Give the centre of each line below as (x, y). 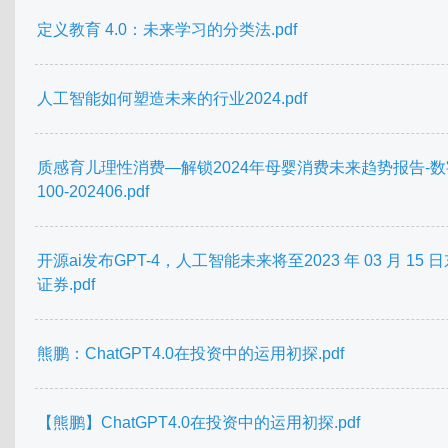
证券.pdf (66, 285)
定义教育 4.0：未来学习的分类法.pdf (167, 30)
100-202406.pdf (93, 192)
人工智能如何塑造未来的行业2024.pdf (172, 99)
